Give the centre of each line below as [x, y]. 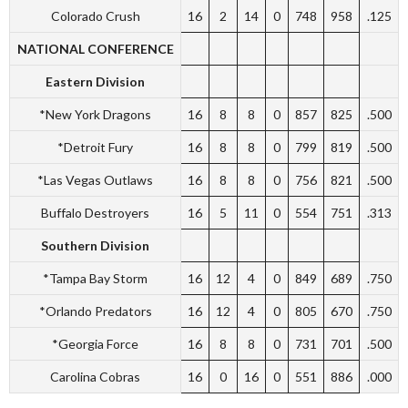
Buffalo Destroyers [95, 212]
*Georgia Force [95, 343]
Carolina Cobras [95, 376]
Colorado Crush [95, 15]
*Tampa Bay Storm [95, 278]
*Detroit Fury [95, 147]
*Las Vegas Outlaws [95, 179]
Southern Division [95, 245]
